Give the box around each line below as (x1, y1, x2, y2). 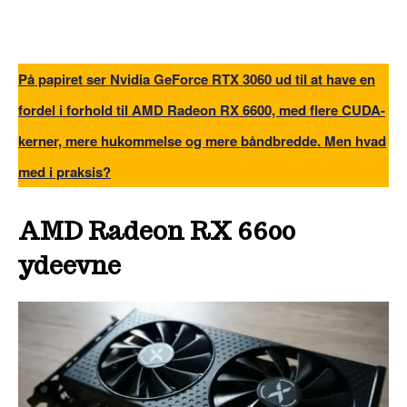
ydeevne (18, 249, 121, 282)
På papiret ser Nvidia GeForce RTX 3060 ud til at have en (18, 68, 375, 89)
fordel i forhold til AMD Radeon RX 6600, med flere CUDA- (18, 99, 385, 120)
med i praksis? (18, 161, 111, 182)
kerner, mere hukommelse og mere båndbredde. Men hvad (18, 130, 386, 151)
